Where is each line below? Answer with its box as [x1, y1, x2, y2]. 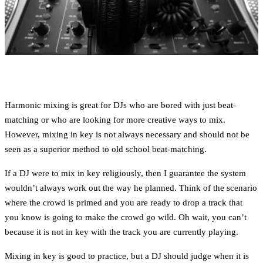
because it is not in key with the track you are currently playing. [5, 227, 238, 237]
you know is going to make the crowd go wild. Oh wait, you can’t [5, 213, 247, 222]
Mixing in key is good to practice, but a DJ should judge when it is [5, 251, 249, 261]
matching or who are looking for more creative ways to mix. [5, 115, 225, 125]
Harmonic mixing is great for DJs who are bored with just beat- [5, 100, 236, 110]
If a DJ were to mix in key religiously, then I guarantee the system [5, 168, 246, 178]
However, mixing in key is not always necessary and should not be [5, 130, 249, 140]
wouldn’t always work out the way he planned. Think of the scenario [5, 183, 257, 193]
